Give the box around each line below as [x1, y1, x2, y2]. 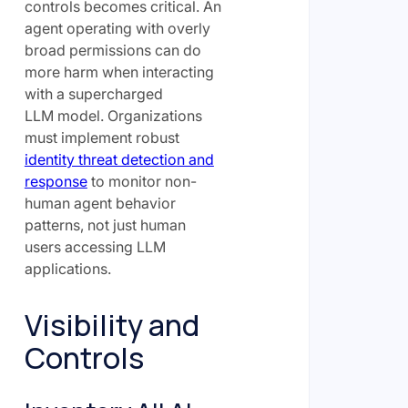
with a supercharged [24, 84, 163, 103]
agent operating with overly [24, 18, 210, 37]
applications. [24, 259, 111, 278]
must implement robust [24, 127, 179, 147]
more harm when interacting [24, 62, 214, 81]
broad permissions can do [24, 40, 201, 59]
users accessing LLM [24, 237, 166, 256]
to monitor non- [87, 171, 197, 190]
